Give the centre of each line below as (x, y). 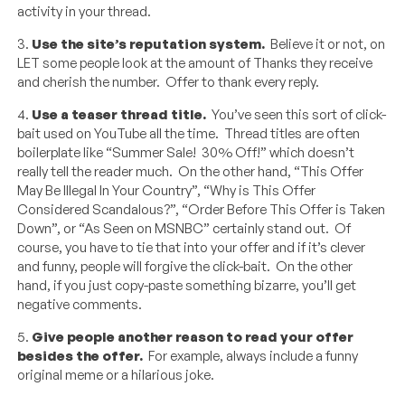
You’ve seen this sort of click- (297, 115)
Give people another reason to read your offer (193, 337)
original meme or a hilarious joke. (116, 375)
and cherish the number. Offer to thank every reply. (169, 82)
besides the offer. (80, 356)
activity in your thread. (85, 12)
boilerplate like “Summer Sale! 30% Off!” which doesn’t (186, 153)
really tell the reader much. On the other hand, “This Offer (191, 172)
